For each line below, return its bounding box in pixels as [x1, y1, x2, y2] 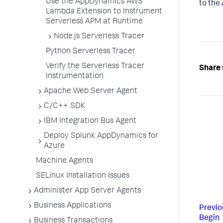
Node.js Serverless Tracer [54, 33, 144, 41]
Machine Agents [36, 157, 93, 165]
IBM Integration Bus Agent [44, 117, 136, 125]
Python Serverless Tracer [46, 48, 135, 56]
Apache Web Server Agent [44, 88, 137, 96]
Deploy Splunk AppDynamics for [44, 132, 158, 140]
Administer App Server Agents [34, 187, 141, 195]
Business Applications [34, 202, 111, 210]
